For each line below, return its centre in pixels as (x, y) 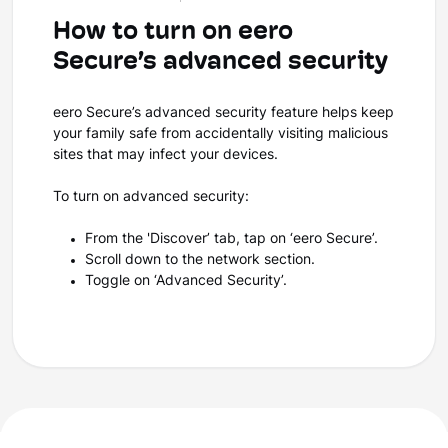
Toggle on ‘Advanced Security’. (190, 281)
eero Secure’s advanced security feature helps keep (223, 113)
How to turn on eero (173, 32)
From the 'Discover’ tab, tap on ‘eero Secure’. (235, 239)
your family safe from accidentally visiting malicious (220, 134)
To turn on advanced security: (153, 197)
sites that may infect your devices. (169, 155)
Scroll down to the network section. (202, 260)
